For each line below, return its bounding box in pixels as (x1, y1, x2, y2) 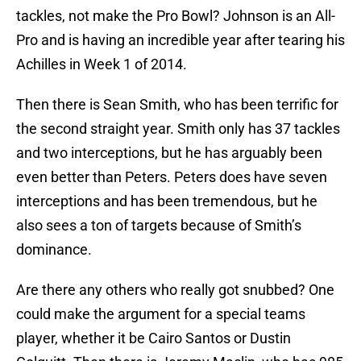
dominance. (16, 241, 92, 259)
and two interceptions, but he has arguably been (16, 144, 322, 162)
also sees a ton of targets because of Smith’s (16, 217, 301, 234)
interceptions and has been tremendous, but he (16, 193, 317, 210)
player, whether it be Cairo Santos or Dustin (16, 330, 291, 347)
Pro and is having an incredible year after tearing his (16, 31, 345, 49)
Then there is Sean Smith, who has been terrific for (16, 96, 338, 114)
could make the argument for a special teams (16, 305, 305, 323)
